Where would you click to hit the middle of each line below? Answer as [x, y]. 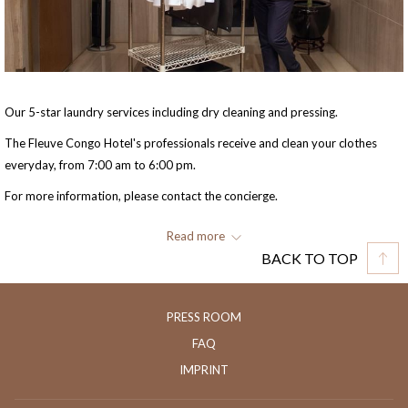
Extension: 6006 [48, 258]
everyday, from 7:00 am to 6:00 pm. [100, 165]
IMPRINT [204, 370]
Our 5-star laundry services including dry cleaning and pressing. [171, 112]
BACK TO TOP [310, 258]
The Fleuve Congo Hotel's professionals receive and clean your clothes [191, 143]
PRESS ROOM [204, 317]
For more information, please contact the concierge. [141, 196]
